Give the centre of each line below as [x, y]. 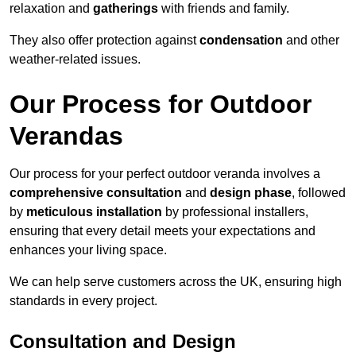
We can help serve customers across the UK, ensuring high [176, 282]
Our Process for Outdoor [161, 104]
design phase [251, 193]
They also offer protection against [104, 41]
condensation [241, 41]
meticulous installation [94, 212]
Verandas [66, 136]
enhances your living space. [88, 250]
